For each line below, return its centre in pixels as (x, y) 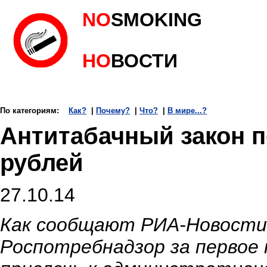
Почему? (113, 110)
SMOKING (156, 20)
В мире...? (187, 110)
